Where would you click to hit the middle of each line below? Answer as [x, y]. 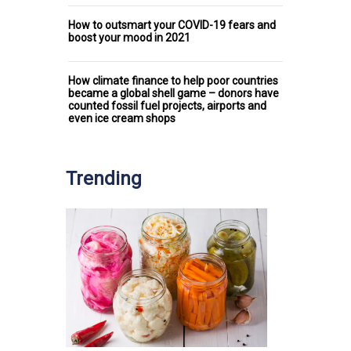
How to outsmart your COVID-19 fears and [172, 25]
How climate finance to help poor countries [173, 80]
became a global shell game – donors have [174, 93]
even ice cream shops [122, 118]
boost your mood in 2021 [129, 37]
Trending [104, 178]
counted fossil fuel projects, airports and [167, 105]
